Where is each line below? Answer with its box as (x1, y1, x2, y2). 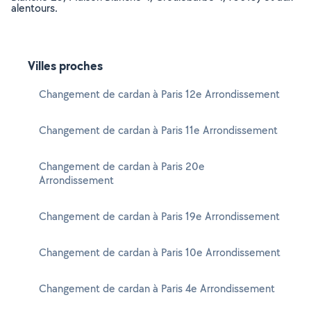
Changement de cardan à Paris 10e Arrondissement (39, 245, 280, 260)
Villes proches (28, 57, 103, 74)
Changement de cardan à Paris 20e (39, 159, 205, 174)
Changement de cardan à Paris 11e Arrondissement (39, 123, 278, 137)
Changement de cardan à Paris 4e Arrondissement (39, 281, 275, 296)
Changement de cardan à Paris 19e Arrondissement (39, 209, 280, 224)
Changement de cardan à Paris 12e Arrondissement (39, 87, 280, 101)
